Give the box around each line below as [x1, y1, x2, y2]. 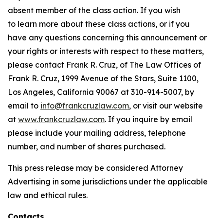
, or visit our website [129, 101, 203, 110]
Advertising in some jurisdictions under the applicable [8, 177, 208, 186]
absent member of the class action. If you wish [8, 5, 181, 15]
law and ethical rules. [8, 190, 88, 200]
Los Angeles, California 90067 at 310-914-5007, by [8, 87, 194, 97]
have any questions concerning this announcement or [8, 33, 207, 42]
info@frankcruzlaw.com [40, 101, 129, 110]
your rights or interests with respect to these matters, [8, 46, 204, 56]
